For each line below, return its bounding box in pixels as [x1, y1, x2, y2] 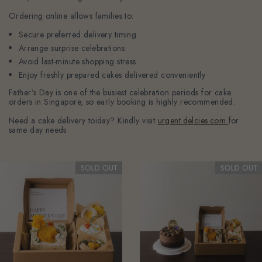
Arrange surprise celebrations [18, 42, 125, 54]
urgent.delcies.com [157, 114, 229, 126]
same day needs [9, 123, 67, 136]
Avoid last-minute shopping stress [18, 55, 136, 67]
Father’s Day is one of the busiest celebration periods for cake [9, 86, 232, 98]
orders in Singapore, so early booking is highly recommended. [9, 95, 236, 108]
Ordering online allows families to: [9, 9, 134, 22]
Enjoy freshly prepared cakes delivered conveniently [18, 68, 206, 81]
